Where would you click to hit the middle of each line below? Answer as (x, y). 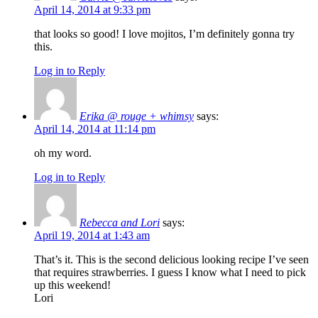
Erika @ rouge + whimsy (137, 116)
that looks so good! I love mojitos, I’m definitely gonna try (164, 33)
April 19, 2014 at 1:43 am (92, 235)
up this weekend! (72, 285)
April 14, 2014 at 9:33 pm (92, 9)
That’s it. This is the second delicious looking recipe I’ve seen (171, 259)
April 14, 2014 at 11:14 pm (95, 128)
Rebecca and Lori (120, 222)
